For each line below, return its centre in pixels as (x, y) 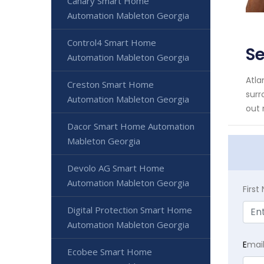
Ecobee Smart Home (110, 252)
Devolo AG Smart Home (116, 168)
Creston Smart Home (110, 85)
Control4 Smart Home (112, 43)
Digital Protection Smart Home (130, 210)
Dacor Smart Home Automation (131, 126)
